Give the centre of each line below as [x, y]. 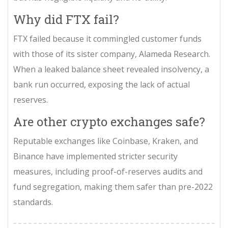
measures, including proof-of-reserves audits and [108, 171]
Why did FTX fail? [66, 19]
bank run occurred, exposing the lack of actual [102, 84]
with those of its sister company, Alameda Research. [112, 54]
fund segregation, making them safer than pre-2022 [113, 187]
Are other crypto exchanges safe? [109, 121]
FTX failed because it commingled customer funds [107, 38]
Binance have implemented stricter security [95, 156]
